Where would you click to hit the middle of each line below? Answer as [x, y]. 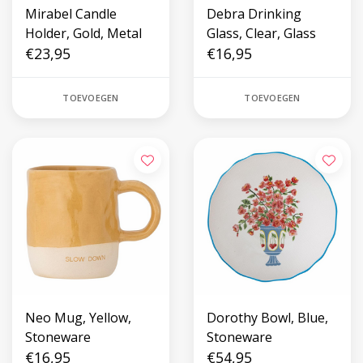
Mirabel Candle [71, 14]
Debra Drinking [254, 14]
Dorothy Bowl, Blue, [267, 318]
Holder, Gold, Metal [83, 33]
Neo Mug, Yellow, [78, 318]
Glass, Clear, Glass [261, 33]
